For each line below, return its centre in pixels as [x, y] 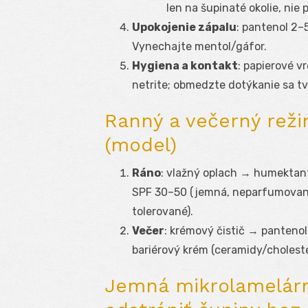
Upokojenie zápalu [184, 27]
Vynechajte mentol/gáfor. [199, 47]
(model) [141, 145]
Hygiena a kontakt [185, 66]
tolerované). [163, 212]
